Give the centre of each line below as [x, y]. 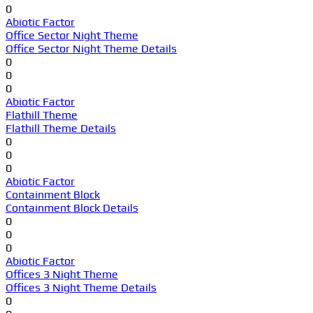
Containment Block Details [72, 208]
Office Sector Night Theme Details [91, 48]
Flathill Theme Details [61, 128]
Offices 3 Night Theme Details [81, 287]
